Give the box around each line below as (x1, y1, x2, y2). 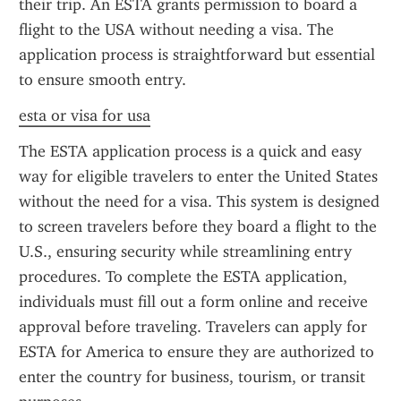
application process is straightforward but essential (19, 45, 375, 64)
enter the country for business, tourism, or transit (19, 367, 365, 387)
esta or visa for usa (19, 106, 150, 125)
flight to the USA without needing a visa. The (19, 20, 334, 39)
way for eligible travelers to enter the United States (19, 166, 378, 186)
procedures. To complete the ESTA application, (19, 267, 347, 286)
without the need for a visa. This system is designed (19, 192, 380, 211)
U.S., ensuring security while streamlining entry (19, 242, 352, 261)
